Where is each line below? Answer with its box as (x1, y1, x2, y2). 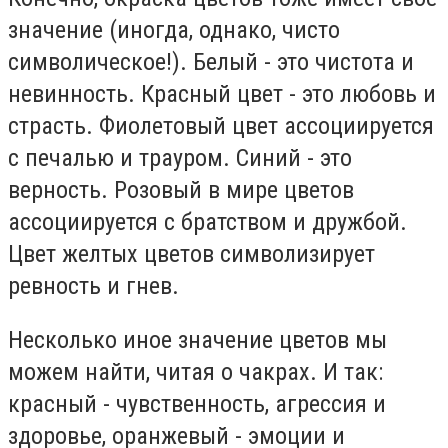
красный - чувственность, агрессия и (8, 389, 386, 418)
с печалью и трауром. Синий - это (8, 144, 352, 173)
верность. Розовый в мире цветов (8, 176, 354, 205)
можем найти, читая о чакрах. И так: (8, 357, 383, 386)
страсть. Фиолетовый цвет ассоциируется (8, 112, 434, 141)
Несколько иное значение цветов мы (8, 325, 387, 354)
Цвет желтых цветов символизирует (8, 240, 375, 269)
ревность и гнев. (8, 272, 179, 301)
